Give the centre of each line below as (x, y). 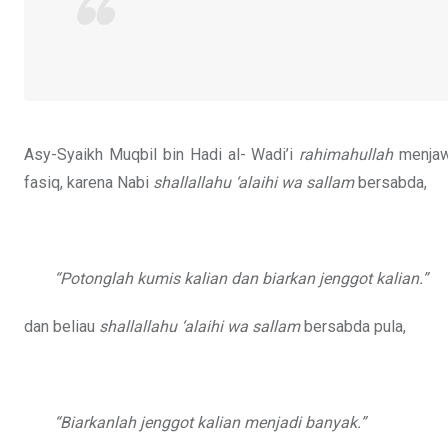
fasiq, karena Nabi (88, 183)
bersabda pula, (353, 327)
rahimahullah (346, 155)
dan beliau (61, 327)
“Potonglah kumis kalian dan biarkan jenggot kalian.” (241, 279)
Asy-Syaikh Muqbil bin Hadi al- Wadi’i (162, 155)
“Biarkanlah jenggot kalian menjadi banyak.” (210, 423)
